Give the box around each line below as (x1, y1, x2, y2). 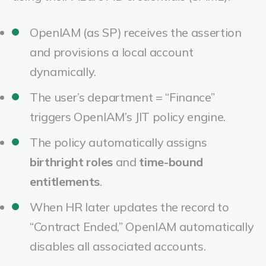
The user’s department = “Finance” (30, 90, 215, 104)
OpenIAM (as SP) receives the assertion (30, 25, 242, 40)
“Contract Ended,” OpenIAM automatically (30, 219, 254, 234)
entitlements (30, 174, 100, 189)
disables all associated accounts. (30, 239, 206, 254)
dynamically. (30, 64, 97, 79)
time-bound (139, 154, 204, 169)
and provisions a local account (30, 45, 194, 59)
